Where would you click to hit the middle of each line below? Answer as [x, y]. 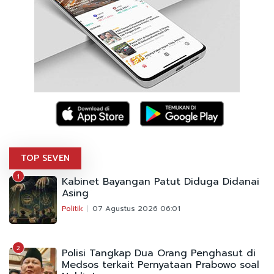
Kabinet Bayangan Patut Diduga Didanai [161, 181]
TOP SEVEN [45, 158]
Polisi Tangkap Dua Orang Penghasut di [159, 253]
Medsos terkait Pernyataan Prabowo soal [161, 265]
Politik [72, 208]
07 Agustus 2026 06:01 [136, 208]
